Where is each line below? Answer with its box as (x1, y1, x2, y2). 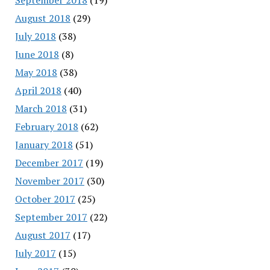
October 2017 (14, 192, 75, 206)
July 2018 (14, 29, 56, 43)
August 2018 (14, 11, 71, 25)
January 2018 (14, 137, 73, 151)
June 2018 (14, 47, 59, 61)
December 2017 (14, 155, 83, 169)
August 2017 (14, 228, 71, 242)
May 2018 (14, 65, 57, 79)
